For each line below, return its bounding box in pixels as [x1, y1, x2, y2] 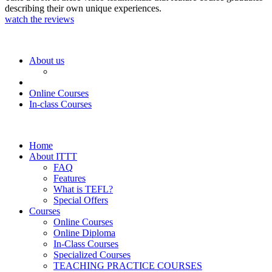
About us [29, 55, 64, 66]
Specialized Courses [53, 250, 131, 260]
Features [53, 173, 86, 184]
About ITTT [29, 151, 77, 162]
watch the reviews [5, 14, 74, 25]
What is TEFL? [53, 184, 113, 195]
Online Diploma [53, 228, 115, 239]
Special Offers [53, 195, 108, 206]
